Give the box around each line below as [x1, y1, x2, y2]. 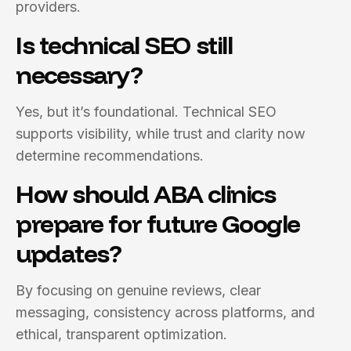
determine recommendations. [16, 147, 204, 164]
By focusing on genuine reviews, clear [16, 282, 261, 299]
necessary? [16, 59, 143, 90]
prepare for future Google [16, 208, 300, 239]
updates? [16, 237, 121, 269]
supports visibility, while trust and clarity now [16, 125, 306, 142]
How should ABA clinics [16, 178, 276, 209]
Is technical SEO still [16, 29, 233, 60]
